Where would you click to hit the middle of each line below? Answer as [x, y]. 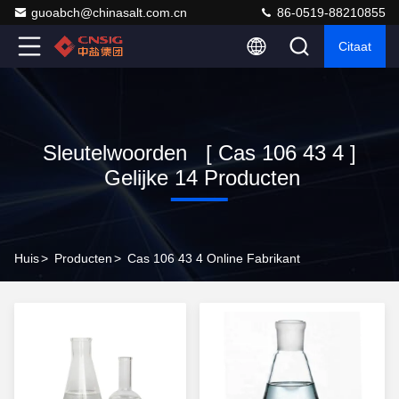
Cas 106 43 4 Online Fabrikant [214, 258]
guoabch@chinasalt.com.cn [109, 12]
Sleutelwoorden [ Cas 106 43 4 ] [199, 153]
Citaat [355, 46]
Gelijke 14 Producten [199, 178]
